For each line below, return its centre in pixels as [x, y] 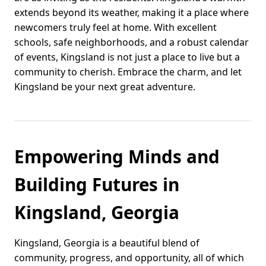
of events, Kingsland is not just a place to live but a [127, 57]
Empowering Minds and [117, 157]
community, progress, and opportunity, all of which [129, 258]
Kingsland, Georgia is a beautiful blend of [107, 243]
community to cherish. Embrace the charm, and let [128, 72]
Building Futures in [97, 185]
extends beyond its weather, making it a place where [132, 13]
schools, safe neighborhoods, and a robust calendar [132, 42]
